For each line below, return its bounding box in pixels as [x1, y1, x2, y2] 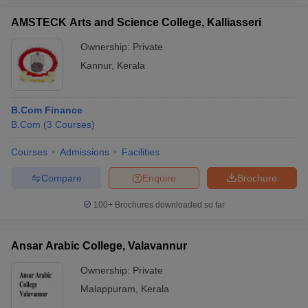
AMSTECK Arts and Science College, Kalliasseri [11, 16, 261, 28]
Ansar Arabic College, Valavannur [11, 240, 187, 252]
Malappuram [80, 283, 135, 294]
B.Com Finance [11, 104, 82, 115]
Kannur [80, 60, 111, 71]
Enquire [142, 172, 176, 184]
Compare [41, 172, 82, 184]
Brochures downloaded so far [113, 200, 225, 210]
